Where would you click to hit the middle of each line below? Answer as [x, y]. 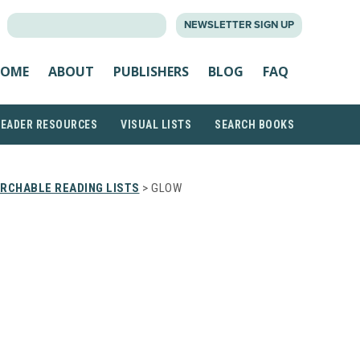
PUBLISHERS [151, 71]
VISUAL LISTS [156, 125]
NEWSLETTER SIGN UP [239, 25]
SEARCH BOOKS [254, 125]
